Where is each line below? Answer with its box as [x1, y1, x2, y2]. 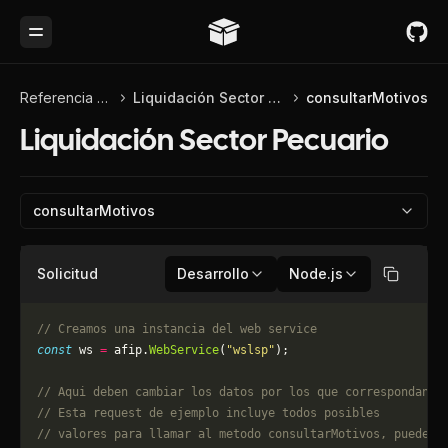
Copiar [389, 273, 436, 291]
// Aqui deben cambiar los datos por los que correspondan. [37, 385, 443, 399]
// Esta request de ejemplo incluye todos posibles [37, 406, 387, 420]
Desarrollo [177, 265, 249, 282]
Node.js [289, 265, 343, 282]
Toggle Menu [34, 31, 128, 48]
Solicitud [37, 265, 98, 282]
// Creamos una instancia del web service [37, 322, 317, 336]
